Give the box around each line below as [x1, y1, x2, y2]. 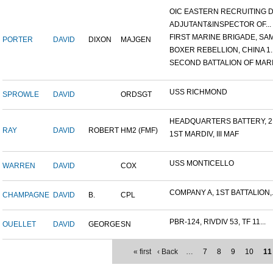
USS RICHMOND [169, 88, 227, 97]
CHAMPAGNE [2, 191, 49, 200]
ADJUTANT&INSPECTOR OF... [169, 20, 271, 29]
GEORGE [88, 220, 120, 229]
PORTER [2, 35, 33, 44]
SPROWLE [2, 90, 39, 99]
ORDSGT [121, 90, 152, 99]
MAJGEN [121, 35, 151, 44]
